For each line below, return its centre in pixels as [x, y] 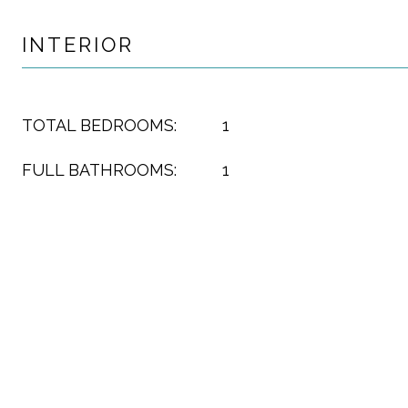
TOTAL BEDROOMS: [99, 125]
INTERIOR [78, 45]
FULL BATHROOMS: [99, 170]
